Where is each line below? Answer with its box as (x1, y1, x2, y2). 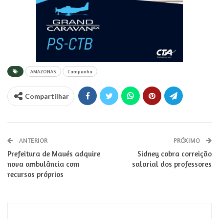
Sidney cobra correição (137, 149, 212, 159)
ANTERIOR (18, 136, 47, 145)
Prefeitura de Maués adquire (7, 149, 100, 159)
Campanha (67, 68, 92, 75)
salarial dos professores (132, 159, 212, 169)
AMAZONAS (30, 68, 56, 75)
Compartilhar (25, 92, 69, 101)
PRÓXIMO (174, 136, 201, 145)
